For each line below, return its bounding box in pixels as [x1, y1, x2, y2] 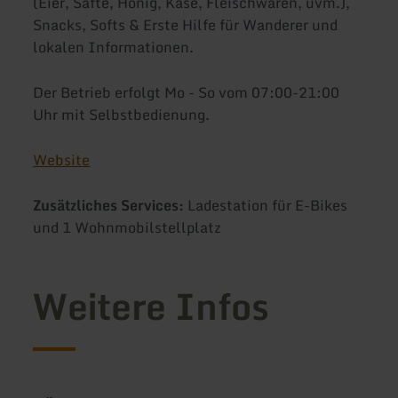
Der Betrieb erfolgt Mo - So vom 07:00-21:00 [33, 80, 340, 104]
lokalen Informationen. [33, 35, 195, 59]
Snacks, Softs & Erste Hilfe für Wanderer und [33, 12, 338, 36]
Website [33, 148, 91, 172]
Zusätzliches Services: [33, 194, 188, 218]
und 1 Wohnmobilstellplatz [33, 216, 226, 240]
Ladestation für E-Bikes [187, 194, 348, 218]
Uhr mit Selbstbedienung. [33, 102, 211, 126]
